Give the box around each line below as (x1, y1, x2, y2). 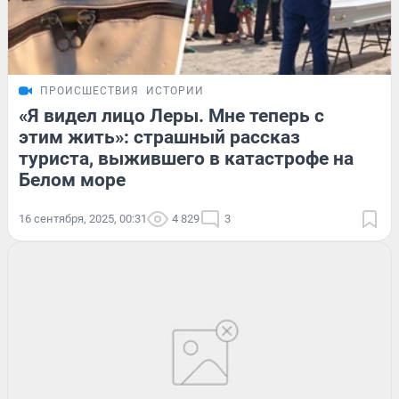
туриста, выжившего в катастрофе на (19, 148, 354, 170)
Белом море (19, 169, 126, 191)
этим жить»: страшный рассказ (19, 126, 300, 149)
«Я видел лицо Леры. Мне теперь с (19, 105, 324, 127)
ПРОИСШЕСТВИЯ (40, 85, 139, 98)
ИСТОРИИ (146, 85, 204, 98)
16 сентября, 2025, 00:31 (19, 212, 147, 226)
